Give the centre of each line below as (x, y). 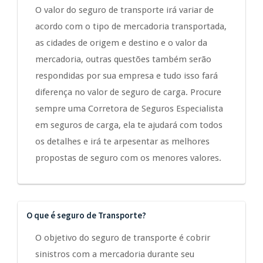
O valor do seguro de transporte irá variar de (124, 10)
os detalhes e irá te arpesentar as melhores (122, 142)
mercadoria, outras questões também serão (123, 60)
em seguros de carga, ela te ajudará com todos (129, 125)
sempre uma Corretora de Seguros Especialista (129, 109)
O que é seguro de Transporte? (86, 215)
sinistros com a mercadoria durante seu (115, 254)
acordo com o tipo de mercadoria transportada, (131, 27)
